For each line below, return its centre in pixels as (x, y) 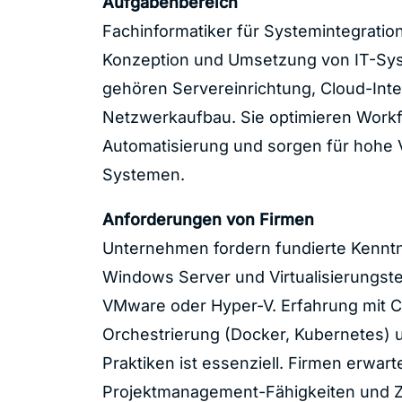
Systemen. (143, 175)
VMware (134, 305)
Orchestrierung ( (166, 334)
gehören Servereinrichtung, (211, 89)
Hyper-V (241, 305)
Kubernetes (339, 334)
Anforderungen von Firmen (208, 219)
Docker (258, 334)
